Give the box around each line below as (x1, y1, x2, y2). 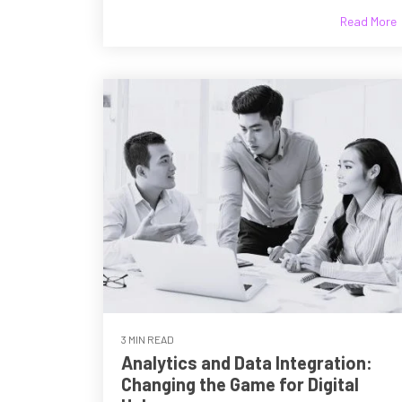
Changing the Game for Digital (121, 372, 359, 395)
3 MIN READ (121, 332, 174, 345)
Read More (340, 13, 398, 30)
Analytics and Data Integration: (121, 351, 372, 373)
